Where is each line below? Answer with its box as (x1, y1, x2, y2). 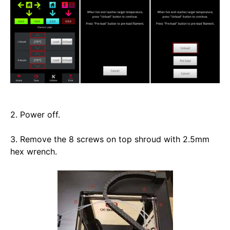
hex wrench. (10, 146, 60, 157)
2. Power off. (10, 109, 63, 120)
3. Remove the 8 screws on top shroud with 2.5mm (10, 133, 209, 144)
